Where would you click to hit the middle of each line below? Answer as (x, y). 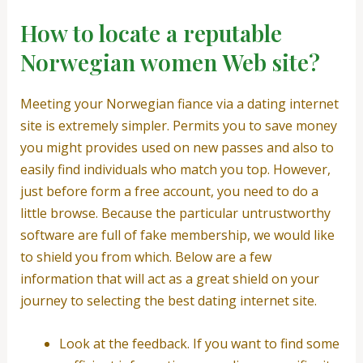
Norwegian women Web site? (170, 62)
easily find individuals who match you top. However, (175, 169)
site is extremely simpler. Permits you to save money (178, 125)
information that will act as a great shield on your (169, 278)
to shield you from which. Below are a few (145, 256)
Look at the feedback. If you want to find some (199, 343)
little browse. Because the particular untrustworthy (175, 213)
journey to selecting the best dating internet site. (168, 300)
